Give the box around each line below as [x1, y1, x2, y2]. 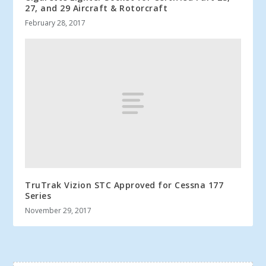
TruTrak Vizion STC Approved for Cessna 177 [25, 179, 224, 191]
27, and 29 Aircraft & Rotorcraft [25, 2, 168, 14]
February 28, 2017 [25, 17, 86, 28]
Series [25, 189, 52, 201]
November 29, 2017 [25, 205, 92, 216]
